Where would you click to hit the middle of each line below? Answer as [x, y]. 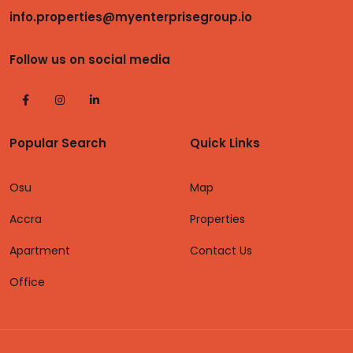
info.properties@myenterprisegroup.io [131, 17]
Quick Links [225, 143]
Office [27, 282]
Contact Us [221, 251]
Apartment [40, 251]
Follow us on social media [90, 59]
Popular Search [58, 143]
